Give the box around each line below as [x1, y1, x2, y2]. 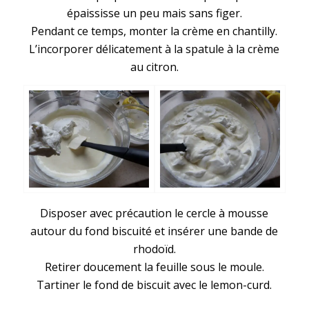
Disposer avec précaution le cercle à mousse [40, 205, 269, 221]
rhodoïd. [132, 241, 176, 257]
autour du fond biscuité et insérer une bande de [30, 223, 279, 239]
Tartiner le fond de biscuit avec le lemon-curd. [37, 277, 272, 292]
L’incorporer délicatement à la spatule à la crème [29, 41, 280, 57]
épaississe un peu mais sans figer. [66, 5, 242, 21]
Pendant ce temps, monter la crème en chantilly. [31, 23, 278, 39]
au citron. [130, 59, 179, 74]
